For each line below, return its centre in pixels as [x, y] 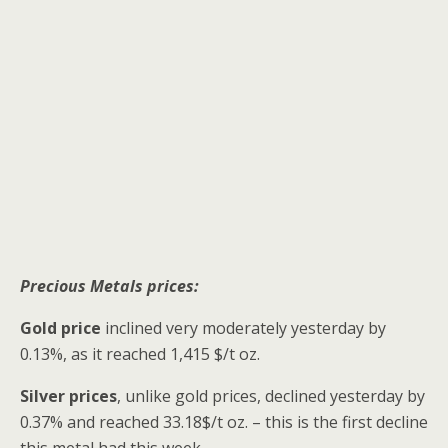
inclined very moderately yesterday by [243, 327]
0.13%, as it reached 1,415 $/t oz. [140, 353]
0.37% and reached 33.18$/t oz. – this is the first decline [224, 421]
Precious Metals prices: [109, 285]
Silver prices [68, 395]
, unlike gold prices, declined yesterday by [271, 395]
